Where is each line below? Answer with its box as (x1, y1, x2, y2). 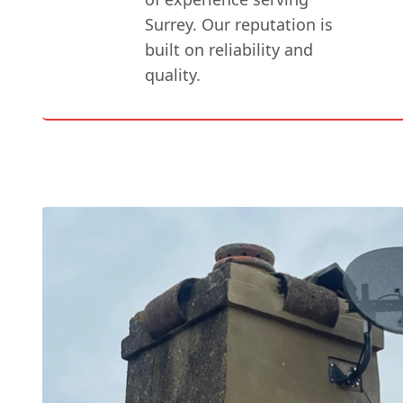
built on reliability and (145, 38, 314, 60)
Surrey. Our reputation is (145, 13, 334, 35)
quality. (145, 63, 201, 85)
